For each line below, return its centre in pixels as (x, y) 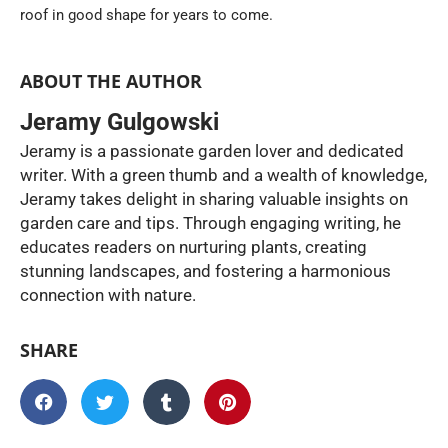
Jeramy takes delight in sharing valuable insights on (214, 199)
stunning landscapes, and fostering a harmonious (205, 271)
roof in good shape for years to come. (146, 14)
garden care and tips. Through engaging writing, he (210, 223)
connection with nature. (108, 295)
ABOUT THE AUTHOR (111, 81)
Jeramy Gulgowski (119, 122)
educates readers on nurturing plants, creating (193, 247)
